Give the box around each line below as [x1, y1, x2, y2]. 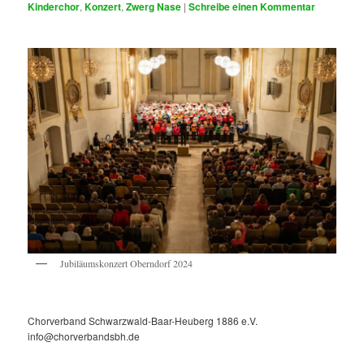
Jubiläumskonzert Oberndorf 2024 [60, 257, 193, 271]
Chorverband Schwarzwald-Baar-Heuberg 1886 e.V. [28, 314, 258, 328]
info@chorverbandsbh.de [28, 329, 141, 344]
